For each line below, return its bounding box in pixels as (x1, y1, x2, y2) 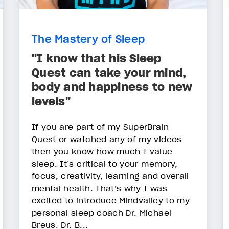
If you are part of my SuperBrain (32, 122, 169, 132)
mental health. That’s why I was (32, 183, 167, 194)
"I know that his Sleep (32, 51, 162, 66)
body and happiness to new (32, 80, 193, 95)
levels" (32, 94, 71, 109)
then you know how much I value (32, 146, 173, 157)
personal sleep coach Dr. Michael (32, 208, 172, 218)
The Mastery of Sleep (32, 33, 145, 47)
